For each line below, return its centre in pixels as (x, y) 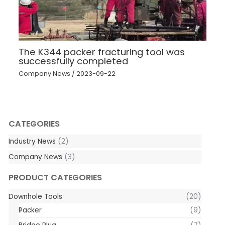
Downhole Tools (35, 196)
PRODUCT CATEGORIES (55, 178)
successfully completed (73, 61)
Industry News (32, 142)
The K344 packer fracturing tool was (101, 52)
